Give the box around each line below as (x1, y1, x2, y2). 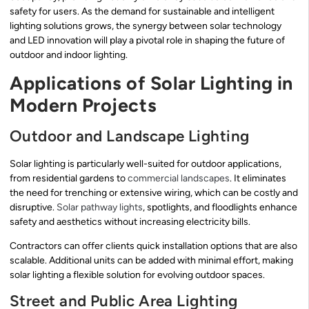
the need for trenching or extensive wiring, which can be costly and (10, 186, 298, 199)
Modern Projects (10, 93, 157, 117)
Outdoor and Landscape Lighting (10, 126, 250, 146)
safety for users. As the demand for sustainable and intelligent (10, 6, 275, 18)
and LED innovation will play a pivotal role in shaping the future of (10, 34, 285, 47)
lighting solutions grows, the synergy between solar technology (10, 20, 281, 32)
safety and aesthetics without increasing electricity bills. (10, 215, 250, 228)
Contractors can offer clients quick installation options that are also (10, 240, 297, 252)
